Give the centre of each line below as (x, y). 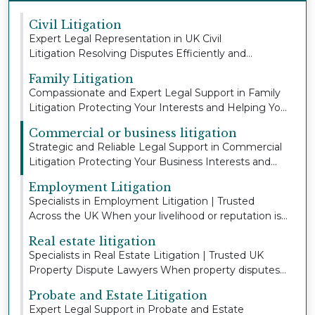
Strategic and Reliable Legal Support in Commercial (155, 147)
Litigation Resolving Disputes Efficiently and (137, 53)
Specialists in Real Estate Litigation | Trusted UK (146, 255)
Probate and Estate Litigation (118, 295)
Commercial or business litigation (133, 133)
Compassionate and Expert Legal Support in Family (155, 92)
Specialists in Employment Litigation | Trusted (142, 201)
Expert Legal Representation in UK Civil (125, 38)
